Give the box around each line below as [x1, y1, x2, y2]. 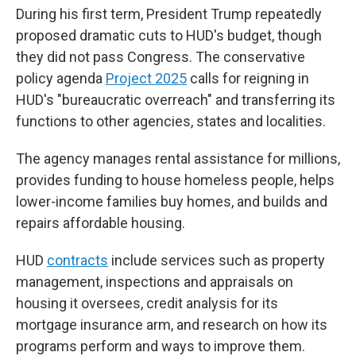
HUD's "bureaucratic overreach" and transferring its [16, 91, 335, 108]
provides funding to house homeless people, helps [16, 172, 335, 188]
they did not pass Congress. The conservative [16, 48, 305, 65]
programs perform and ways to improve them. [16, 338, 305, 354]
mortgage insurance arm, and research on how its [16, 316, 327, 333]
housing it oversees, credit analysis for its [16, 295, 278, 311]
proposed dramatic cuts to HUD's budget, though [16, 27, 322, 44]
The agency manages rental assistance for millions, [16, 150, 340, 167]
